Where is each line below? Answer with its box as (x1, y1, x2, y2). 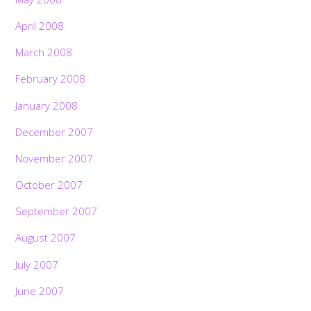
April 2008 (15, 19, 65, 33)
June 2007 (15, 283, 65, 298)
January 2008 (15, 98, 78, 112)
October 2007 (15, 178, 83, 192)
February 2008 (15, 72, 86, 86)
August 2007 (15, 230, 76, 245)
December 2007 (15, 124, 94, 139)
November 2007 (15, 151, 94, 165)
